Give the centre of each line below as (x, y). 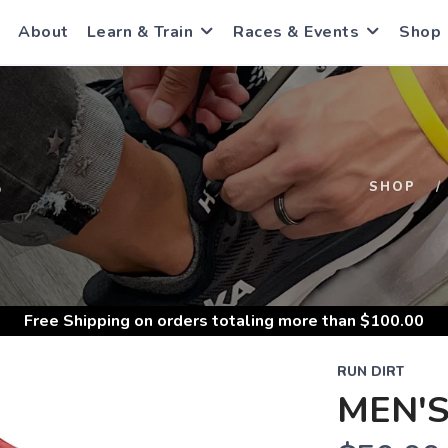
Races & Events (296, 32)
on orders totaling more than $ (250, 321)
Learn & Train (139, 32)
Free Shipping (77, 321)
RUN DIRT (370, 372)
